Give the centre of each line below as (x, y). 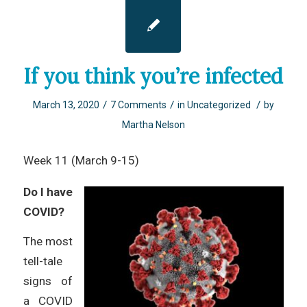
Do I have (48, 192)
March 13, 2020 (66, 105)
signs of (48, 281)
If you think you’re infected (153, 76)
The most (48, 242)
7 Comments (138, 105)
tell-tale (42, 261)
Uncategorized (219, 105)
